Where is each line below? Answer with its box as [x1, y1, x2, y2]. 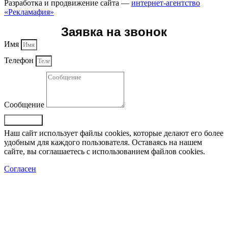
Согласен [4, 164, 36, 173]
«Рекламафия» [4, 7, 54, 16]
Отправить [8, 116, 39, 124]
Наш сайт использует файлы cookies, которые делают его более [4, 128, 223, 137]
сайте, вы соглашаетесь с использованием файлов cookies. [4, 147, 205, 156]
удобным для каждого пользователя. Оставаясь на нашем [4, 137, 202, 147]
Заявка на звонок [61, 24, 167, 39]
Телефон [4, 55, 36, 65]
